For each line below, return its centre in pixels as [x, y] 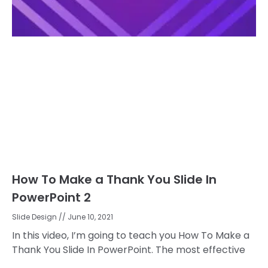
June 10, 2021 [89, 217]
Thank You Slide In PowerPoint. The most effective [129, 249]
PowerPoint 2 [51, 197]
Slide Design [35, 217]
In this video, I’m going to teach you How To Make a [131, 235]
